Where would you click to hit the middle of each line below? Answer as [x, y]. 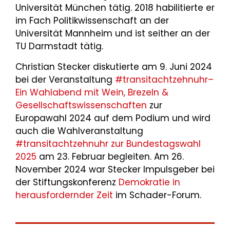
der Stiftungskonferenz [67, 182]
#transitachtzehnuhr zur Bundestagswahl [108, 144]
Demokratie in [149, 182]
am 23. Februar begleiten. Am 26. [110, 157]
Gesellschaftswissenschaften [81, 105]
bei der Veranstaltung [65, 80]
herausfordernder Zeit [64, 195]
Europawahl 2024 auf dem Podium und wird [113, 118]
